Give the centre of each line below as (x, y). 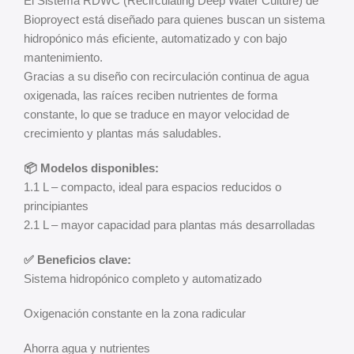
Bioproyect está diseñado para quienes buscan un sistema (174, 19)
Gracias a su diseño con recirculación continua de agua (166, 76)
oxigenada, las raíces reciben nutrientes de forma (151, 95)
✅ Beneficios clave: (77, 260)
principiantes (56, 206)
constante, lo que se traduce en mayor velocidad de (156, 114)
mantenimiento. (63, 57)
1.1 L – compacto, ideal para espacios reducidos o (153, 187)
